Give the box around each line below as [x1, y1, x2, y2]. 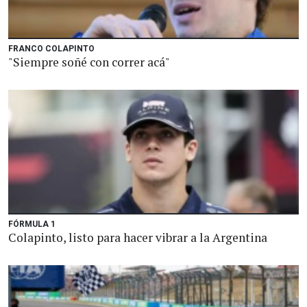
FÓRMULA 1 [8, 219, 56, 229]
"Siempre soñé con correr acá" [8, 54, 170, 70]
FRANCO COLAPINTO [8, 44, 95, 53]
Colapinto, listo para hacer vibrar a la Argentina [8, 230, 267, 245]
